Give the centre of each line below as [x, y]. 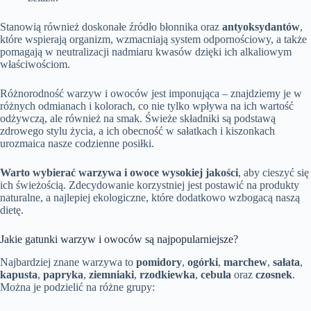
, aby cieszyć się [274, 173]
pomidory [159, 262]
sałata [286, 262]
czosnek [274, 274]
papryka [63, 274]
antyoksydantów [261, 27]
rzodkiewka [167, 274]
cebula [216, 274]
